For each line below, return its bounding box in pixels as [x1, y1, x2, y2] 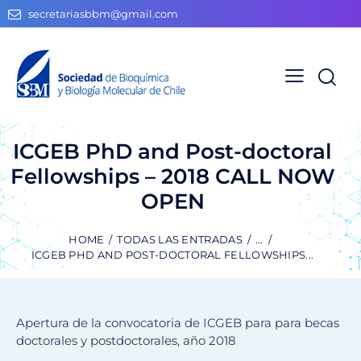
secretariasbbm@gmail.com [28, 7, 179, 21]
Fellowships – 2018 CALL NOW [10, 163, 335, 189]
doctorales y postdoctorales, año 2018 [16, 333, 236, 349]
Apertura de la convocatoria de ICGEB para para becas [16, 315, 339, 331]
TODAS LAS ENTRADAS [117, 233, 243, 247]
